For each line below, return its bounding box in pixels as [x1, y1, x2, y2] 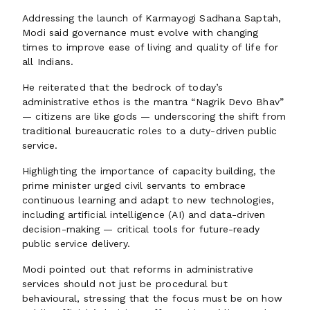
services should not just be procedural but [22, 278, 228, 289]
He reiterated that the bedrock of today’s [22, 82, 224, 93]
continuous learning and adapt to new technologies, [22, 194, 275, 206]
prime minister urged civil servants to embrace [22, 180, 246, 191]
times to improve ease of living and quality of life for [22, 42, 279, 53]
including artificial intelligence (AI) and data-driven [22, 209, 266, 220]
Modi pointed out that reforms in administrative [22, 264, 253, 275]
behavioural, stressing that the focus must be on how [22, 293, 282, 304]
